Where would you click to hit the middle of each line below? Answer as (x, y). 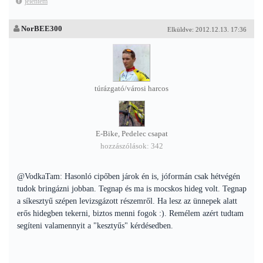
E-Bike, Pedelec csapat (131, 134)
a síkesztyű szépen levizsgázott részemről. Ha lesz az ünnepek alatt (127, 201)
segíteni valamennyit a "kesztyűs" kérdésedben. (95, 226)
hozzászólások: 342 (131, 146)
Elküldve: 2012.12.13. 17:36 (207, 29)
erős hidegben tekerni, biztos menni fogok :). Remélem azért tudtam (130, 213)
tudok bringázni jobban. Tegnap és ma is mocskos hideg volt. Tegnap (132, 189)
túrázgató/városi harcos (131, 89)
